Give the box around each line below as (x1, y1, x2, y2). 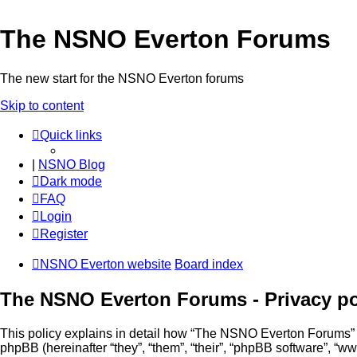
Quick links (40, 127, 102, 142)
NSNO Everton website (40, 257, 171, 271)
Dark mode (40, 174, 102, 188)
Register (40, 226, 88, 241)
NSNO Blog (38, 157, 105, 171)
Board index (175, 257, 243, 271)
